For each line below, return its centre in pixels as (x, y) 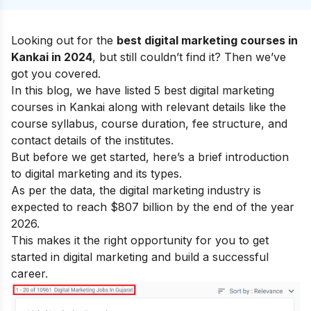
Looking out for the (64, 40)
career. (30, 273)
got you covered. (58, 73)
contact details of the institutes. (92, 140)
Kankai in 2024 (52, 57)
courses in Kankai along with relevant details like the (149, 107)
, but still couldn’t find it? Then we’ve (189, 57)
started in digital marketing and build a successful (140, 257)
